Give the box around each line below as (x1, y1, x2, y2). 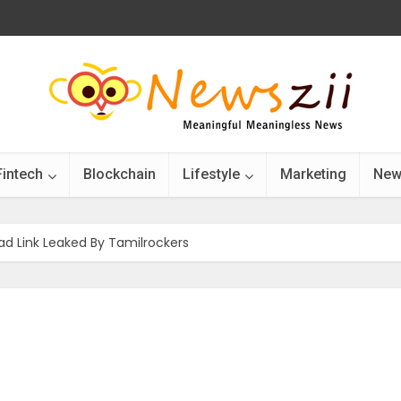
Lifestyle (183, 166, 240, 183)
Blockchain (83, 166, 156, 183)
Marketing (280, 166, 346, 183)
